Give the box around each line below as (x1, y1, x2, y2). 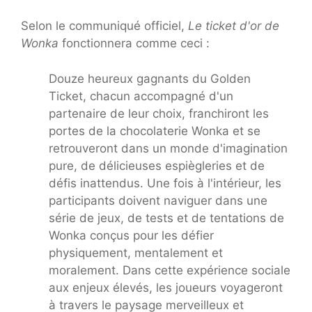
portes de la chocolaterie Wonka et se (49, 123, 260, 138)
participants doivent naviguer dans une (49, 193, 267, 208)
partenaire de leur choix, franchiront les (49, 106, 269, 120)
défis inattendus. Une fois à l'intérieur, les (49, 175, 281, 190)
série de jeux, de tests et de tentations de (49, 210, 284, 225)
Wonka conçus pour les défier (49, 228, 214, 242)
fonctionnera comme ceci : (58, 36, 210, 51)
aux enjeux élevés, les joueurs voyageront (49, 280, 283, 295)
